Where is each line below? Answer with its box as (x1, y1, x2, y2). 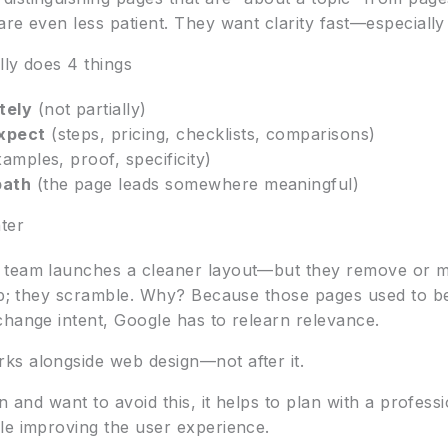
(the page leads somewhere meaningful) (31, 174, 360, 195)
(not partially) (32, 99, 147, 120)
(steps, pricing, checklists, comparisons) (45, 124, 376, 145)
